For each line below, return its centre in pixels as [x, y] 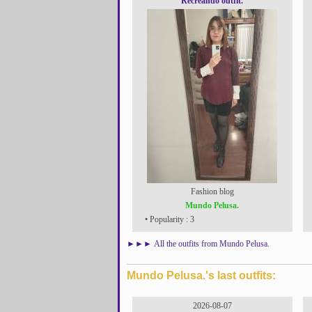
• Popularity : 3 [168, 219]
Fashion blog [212, 192]
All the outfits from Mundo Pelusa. [211, 244]
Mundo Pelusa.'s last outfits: [201, 275]
